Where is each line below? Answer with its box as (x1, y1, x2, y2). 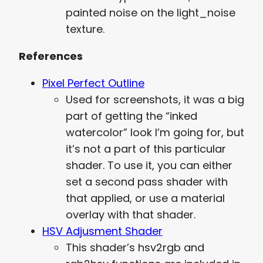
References (19, 48, 83, 63)
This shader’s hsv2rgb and (66, 240, 204, 255)
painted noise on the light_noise (66, 5, 235, 20)
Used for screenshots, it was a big (66, 92, 244, 107)
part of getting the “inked (66, 108, 197, 123)
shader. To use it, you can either (66, 157, 232, 173)
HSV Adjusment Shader (42, 223, 163, 238)
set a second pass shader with (66, 174, 228, 189)
